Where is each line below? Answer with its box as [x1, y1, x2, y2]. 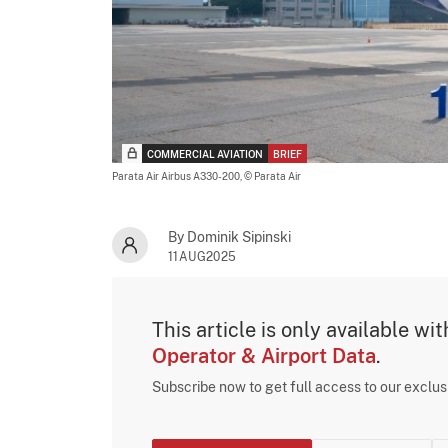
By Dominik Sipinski [168, 228, 291, 245]
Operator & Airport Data [152, 343, 376, 368]
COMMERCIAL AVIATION [147, 147, 263, 160]
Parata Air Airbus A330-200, [112, 169, 244, 182]
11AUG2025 [168, 249, 237, 264]
